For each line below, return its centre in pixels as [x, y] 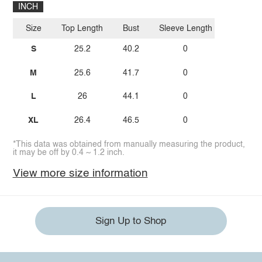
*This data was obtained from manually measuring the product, [129, 144]
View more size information [80, 173]
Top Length [82, 28]
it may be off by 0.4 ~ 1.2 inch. [68, 152]
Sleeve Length [185, 28]
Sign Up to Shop [131, 221]
